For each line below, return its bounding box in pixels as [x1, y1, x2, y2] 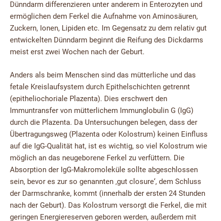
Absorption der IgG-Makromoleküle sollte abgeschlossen [10, 165, 198, 175]
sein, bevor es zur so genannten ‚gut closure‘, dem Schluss [10, 177, 201, 186]
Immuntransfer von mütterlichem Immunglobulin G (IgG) [10, 106, 193, 115]
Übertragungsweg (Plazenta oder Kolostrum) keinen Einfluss [10, 130, 208, 139]
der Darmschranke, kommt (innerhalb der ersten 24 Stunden [10, 189, 205, 198]
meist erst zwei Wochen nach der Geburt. [10, 47, 145, 56]
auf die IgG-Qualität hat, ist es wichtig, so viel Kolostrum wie [10, 142, 207, 151]
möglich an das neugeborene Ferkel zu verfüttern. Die [10, 153, 184, 163]
